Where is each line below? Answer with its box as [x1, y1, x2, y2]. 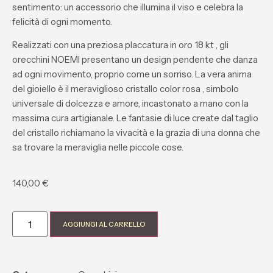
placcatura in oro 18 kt [125, 39, 214, 51]
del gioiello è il [12, 83, 71, 95]
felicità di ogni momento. [12, 16, 112, 27]
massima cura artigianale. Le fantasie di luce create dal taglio [12, 112, 258, 124]
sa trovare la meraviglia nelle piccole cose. [12, 141, 183, 154]
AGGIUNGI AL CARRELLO [63, 220, 146, 229]
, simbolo [200, 83, 239, 95]
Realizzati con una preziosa [12, 39, 125, 51]
